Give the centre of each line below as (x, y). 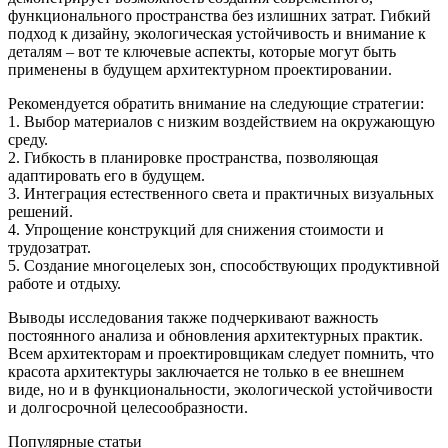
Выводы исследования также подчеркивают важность (193, 318)
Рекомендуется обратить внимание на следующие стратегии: (216, 104)
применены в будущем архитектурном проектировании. (200, 70)
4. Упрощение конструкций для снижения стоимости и (196, 230)
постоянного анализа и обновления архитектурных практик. (215, 336)
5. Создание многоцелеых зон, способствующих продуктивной (224, 266)
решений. (40, 212)
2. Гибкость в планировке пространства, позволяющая (193, 158)
